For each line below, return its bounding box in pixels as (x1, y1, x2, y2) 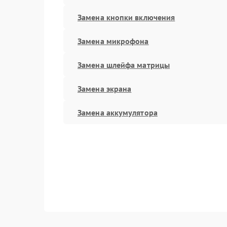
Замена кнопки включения (78, 12, 175, 22)
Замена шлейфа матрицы (78, 59, 170, 70)
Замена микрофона (78, 35, 149, 46)
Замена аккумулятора (78, 107, 158, 118)
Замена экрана (78, 83, 132, 94)
